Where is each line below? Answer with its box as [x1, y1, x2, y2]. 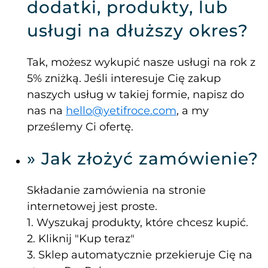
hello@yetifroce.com [66, 104, 176, 118]
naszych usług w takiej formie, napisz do [27, 88, 244, 102]
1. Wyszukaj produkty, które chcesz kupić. [27, 216, 248, 230]
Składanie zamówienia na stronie [27, 184, 206, 197]
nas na [27, 104, 66, 118]
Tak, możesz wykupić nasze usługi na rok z [27, 56, 255, 69]
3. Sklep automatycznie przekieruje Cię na [27, 248, 252, 262]
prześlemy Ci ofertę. [27, 120, 133, 134]
